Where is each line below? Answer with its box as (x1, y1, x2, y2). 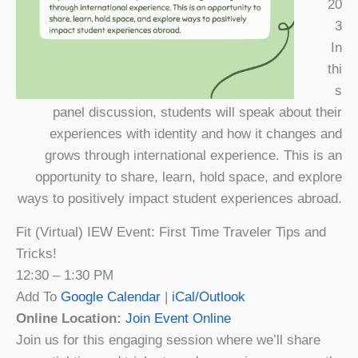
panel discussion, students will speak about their (53, 104, 342, 120)
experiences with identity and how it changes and (50, 125, 342, 141)
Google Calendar (61, 288, 161, 304)
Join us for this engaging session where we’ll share (16, 332, 320, 348)
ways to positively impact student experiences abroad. (18, 190, 342, 206)
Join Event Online (125, 310, 231, 326)
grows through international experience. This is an (45, 147, 342, 163)
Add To (16, 288, 61, 304)
